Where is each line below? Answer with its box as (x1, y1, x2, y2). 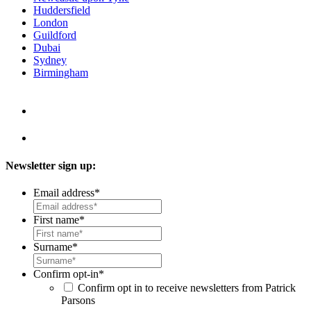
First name (33, 213, 79, 226)
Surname (33, 240, 72, 253)
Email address (33, 186, 94, 199)
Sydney (33, 54, 67, 67)
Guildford (33, 29, 76, 42)
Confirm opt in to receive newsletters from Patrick (78, 281, 296, 294)
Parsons (61, 294, 95, 306)
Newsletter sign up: (6, 159, 96, 171)
